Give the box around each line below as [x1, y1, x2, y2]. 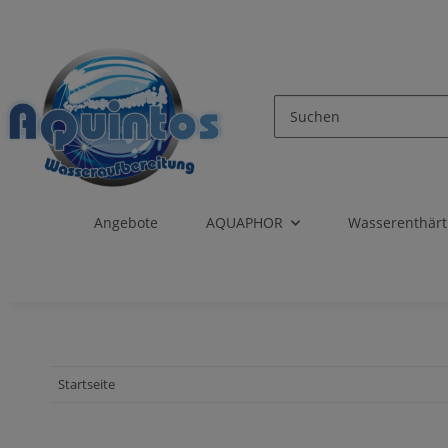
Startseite [58, 375, 116, 394]
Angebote [93, 213, 158, 233]
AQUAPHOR [205, 213, 283, 233]
